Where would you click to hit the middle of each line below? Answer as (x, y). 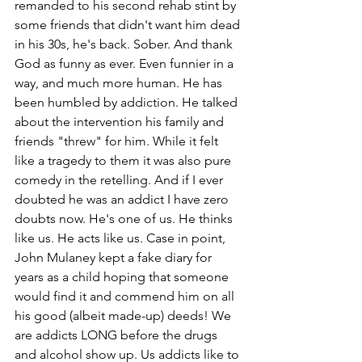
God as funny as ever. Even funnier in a (126, 64)
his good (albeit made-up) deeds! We (124, 316)
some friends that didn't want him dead (129, 25)
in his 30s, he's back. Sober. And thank (125, 44)
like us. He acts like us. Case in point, (122, 238)
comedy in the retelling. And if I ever (120, 180)
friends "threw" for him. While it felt (118, 141)
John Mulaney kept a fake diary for (115, 258)
